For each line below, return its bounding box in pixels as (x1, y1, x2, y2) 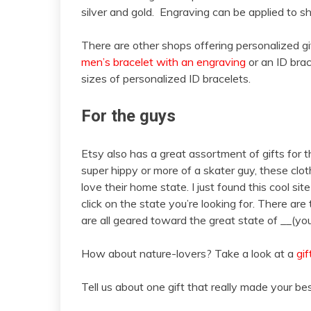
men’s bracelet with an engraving (81, 54, 246, 69)
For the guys (81, 106, 176, 126)
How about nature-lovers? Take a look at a (81, 246, 296, 260)
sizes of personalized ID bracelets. (81, 71, 251, 85)
